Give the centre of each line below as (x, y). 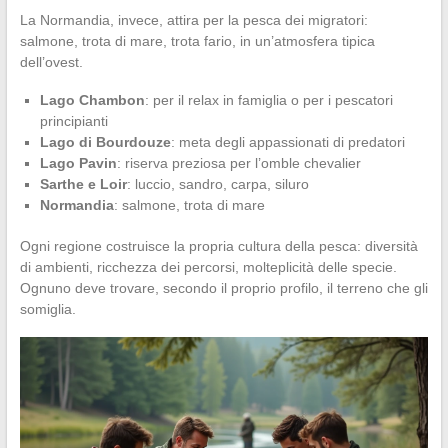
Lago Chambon (92, 99)
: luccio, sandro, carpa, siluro (217, 183)
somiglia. (47, 308)
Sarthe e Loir (83, 183)
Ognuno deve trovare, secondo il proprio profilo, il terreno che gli (223, 287)
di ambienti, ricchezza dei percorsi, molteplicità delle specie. (208, 266)
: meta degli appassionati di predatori (287, 141)
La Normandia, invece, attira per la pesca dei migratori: (193, 19)
